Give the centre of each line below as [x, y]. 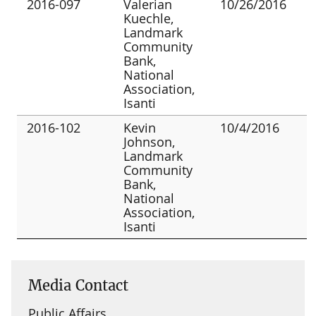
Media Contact [78, 285]
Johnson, [150, 141]
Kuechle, [149, 18]
